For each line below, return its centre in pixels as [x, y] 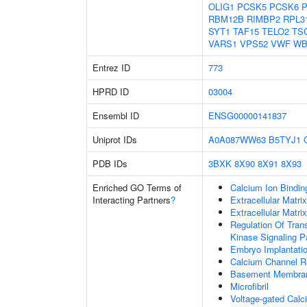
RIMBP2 [263, 19]
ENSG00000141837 [247, 115]
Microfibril [249, 286]
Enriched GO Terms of [137, 187]
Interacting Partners [132, 200]
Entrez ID [111, 67]
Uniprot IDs [115, 139]
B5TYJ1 [285, 139]
